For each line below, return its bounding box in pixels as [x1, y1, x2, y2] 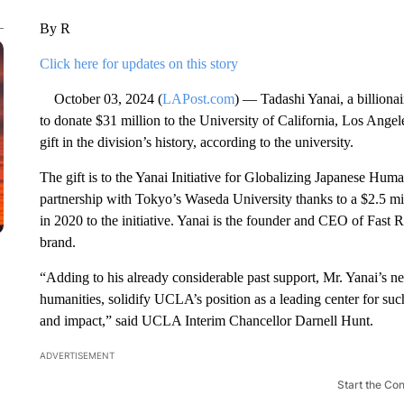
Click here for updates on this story [39, 56, 238, 71]
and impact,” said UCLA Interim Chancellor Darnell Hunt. [39, 313, 373, 328]
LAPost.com [161, 91, 234, 106]
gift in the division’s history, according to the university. [39, 134, 353, 150]
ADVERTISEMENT [39, 350, 115, 361]
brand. [39, 234, 76, 250]
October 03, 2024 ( [39, 91, 162, 106]
